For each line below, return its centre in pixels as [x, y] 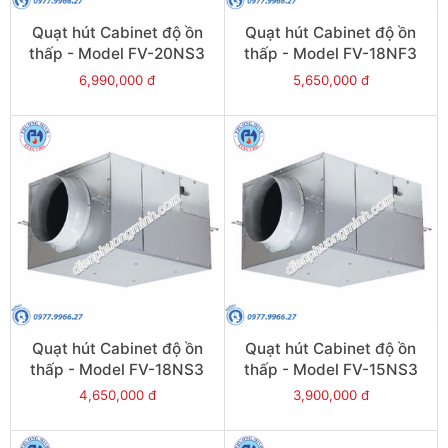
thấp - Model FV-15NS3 [330, 370]
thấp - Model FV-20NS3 [117, 54]
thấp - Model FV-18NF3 [331, 54]
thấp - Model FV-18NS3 [117, 370]
